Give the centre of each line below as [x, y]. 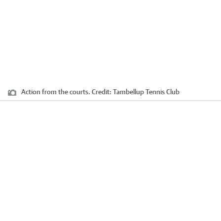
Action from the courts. [56, 92]
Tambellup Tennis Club [146, 92]
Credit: [102, 92]
